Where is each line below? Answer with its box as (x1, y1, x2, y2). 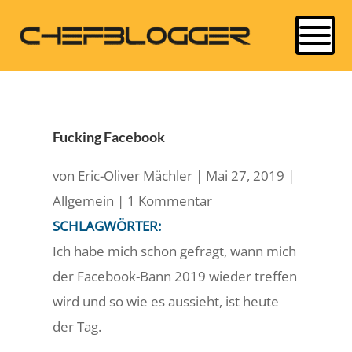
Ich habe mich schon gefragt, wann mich (53, 242, 297, 260)
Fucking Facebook (53, 128, 166, 145)
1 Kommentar (127, 192, 213, 210)
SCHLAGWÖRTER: (53, 217, 162, 235)
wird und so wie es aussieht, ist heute (53, 292, 280, 310)
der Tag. (53, 317, 102, 335)
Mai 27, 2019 (206, 167, 285, 185)
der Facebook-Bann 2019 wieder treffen (53, 267, 298, 285)
